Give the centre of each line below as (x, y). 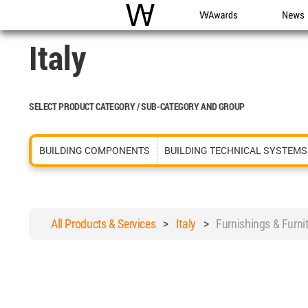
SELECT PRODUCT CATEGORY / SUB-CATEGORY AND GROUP (137, 106)
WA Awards (224, 30)
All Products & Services (103, 224)
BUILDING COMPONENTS (95, 150)
